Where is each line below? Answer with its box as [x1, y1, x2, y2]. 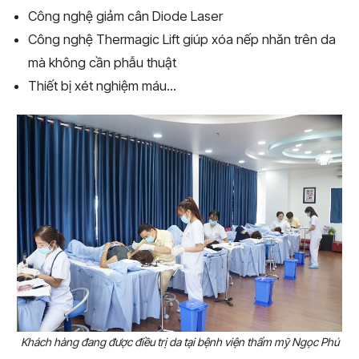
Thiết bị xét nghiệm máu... [28, 78, 176, 95]
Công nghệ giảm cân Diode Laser [28, 8, 223, 25]
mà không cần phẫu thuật [28, 54, 176, 71]
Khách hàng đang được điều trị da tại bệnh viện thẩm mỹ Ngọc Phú [20, 334, 339, 349]
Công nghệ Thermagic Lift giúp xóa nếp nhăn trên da [28, 31, 336, 48]
